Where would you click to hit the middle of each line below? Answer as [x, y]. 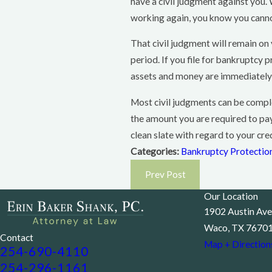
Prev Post [165, 175]
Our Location [231, 196]
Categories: [156, 151]
